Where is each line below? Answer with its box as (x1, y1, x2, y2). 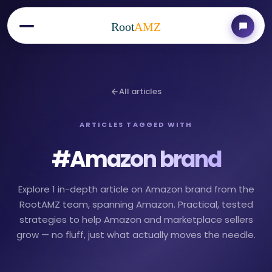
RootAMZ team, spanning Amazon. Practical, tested (19, 197, 253, 211)
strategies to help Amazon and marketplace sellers (19, 212, 253, 226)
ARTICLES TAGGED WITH (79, 120, 193, 129)
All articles (119, 86, 161, 97)
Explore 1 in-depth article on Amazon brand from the (18, 182, 254, 195)
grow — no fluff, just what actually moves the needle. (16, 228, 256, 241)
